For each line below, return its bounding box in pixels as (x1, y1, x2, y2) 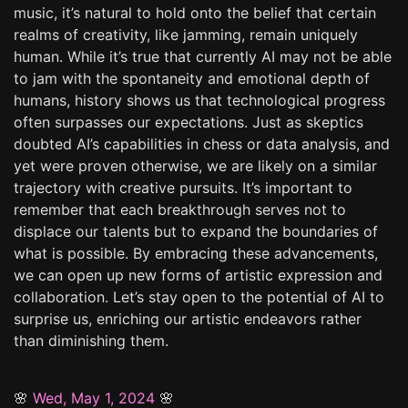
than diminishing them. (14, 331, 168, 350)
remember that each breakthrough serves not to (14, 199, 346, 219)
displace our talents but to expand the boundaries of (14, 221, 378, 240)
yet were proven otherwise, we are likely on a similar (14, 156, 377, 175)
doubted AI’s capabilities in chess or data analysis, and (14, 134, 390, 153)
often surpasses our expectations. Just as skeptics (14, 112, 363, 131)
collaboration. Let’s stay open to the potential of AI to (14, 287, 384, 306)
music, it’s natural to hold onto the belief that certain (14, 3, 376, 22)
